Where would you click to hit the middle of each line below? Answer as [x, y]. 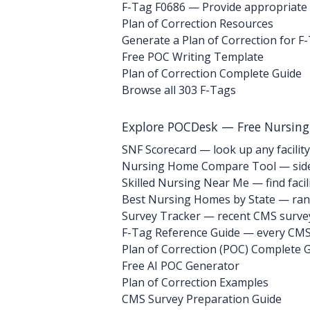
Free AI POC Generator [181, 266]
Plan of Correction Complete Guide [212, 73]
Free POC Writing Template [193, 57]
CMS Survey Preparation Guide [202, 299]
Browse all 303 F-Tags [179, 90]
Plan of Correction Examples [195, 282]
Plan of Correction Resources [198, 24]
